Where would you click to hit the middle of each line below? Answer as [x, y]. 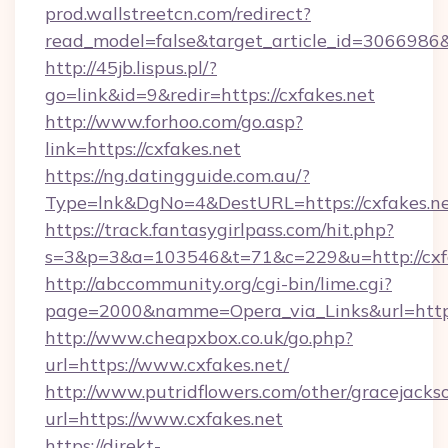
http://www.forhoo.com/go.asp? [174, 121]
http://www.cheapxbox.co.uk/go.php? [199, 337]
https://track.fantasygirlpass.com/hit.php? [219, 229]
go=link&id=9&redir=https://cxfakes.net [210, 94]
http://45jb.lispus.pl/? [131, 67]
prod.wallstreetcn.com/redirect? [178, 13]
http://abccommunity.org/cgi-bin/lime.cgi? [218, 283]
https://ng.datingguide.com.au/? [177, 175]
